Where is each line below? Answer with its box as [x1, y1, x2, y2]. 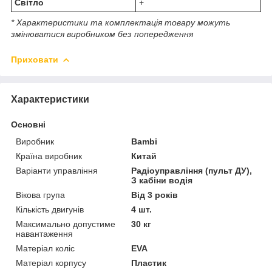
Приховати [11, 54, 58, 64]
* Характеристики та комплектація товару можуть [11, 17, 230, 27]
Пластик [131, 257, 167, 268]
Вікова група [16, 189, 65, 200]
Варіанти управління [16, 165, 98, 175]
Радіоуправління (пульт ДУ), [131, 165, 253, 175]
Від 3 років [131, 189, 178, 200]
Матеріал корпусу [16, 257, 86, 268]
